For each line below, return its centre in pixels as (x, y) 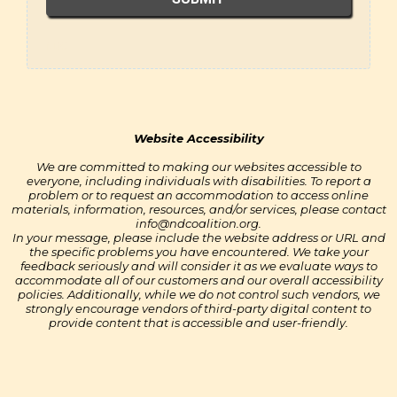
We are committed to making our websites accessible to (198, 167)
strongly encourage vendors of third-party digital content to (198, 308)
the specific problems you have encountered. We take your (198, 252)
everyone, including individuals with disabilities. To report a (198, 181)
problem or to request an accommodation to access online (198, 195)
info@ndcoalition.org (197, 223)
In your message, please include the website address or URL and (198, 237)
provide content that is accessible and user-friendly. (198, 323)
